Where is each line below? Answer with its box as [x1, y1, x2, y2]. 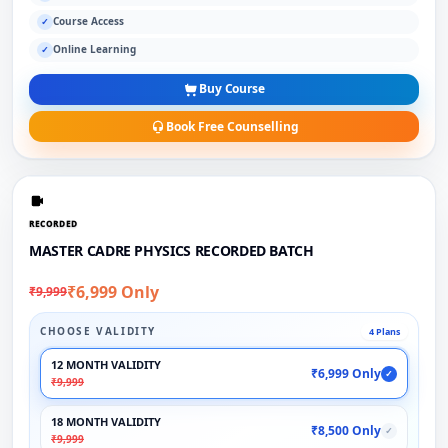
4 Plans [369, 325, 400, 339]
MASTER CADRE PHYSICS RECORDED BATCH [29, 241, 314, 261]
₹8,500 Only [311, 421, 381, 439]
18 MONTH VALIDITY [51, 414, 161, 430]
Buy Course [199, 80, 265, 98]
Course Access [53, 14, 124, 28]
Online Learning [53, 42, 136, 56]
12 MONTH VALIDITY [51, 357, 161, 373]
